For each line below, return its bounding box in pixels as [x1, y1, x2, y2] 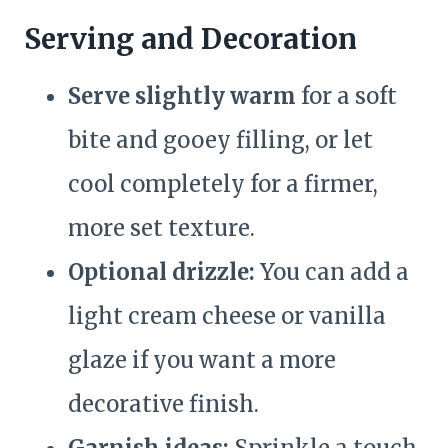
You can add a [255, 258, 409, 287]
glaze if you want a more [68, 346, 336, 375]
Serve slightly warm [68, 82, 296, 111]
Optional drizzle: [68, 258, 255, 287]
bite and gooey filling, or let [68, 126, 373, 155]
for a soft [296, 82, 397, 111]
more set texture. [68, 214, 255, 243]
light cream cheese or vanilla [68, 302, 386, 331]
